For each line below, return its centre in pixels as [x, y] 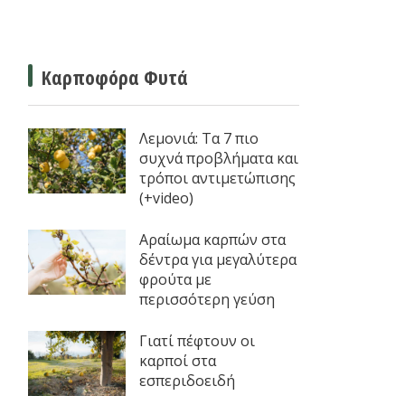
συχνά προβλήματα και [218, 158]
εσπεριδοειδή [187, 381]
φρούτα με [175, 279]
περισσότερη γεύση [207, 299]
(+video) [166, 198]
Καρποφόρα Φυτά [115, 77]
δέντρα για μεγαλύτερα [217, 259]
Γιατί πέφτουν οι [197, 341]
